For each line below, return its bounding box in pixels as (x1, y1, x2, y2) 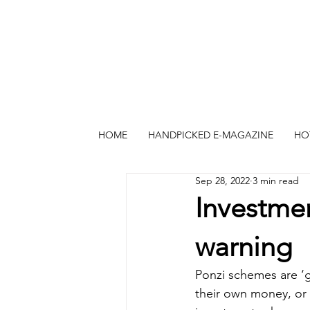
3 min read (253, 174, 299, 187)
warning (195, 230, 292, 263)
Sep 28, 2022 (195, 174, 250, 187)
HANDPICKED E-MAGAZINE (148, 129, 273, 141)
